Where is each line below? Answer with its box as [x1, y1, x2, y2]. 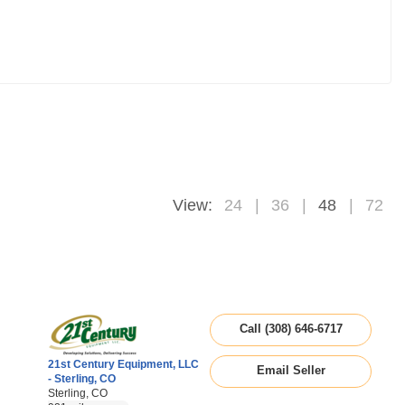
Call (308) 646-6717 [239, 322, 343, 335]
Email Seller [256, 363, 325, 377]
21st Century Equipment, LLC [48, 358, 199, 371]
